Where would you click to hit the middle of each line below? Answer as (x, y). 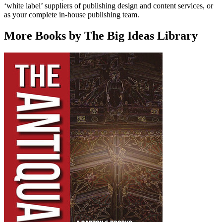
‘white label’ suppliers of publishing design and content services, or (109, 6)
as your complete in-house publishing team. (72, 15)
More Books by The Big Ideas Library (101, 36)
